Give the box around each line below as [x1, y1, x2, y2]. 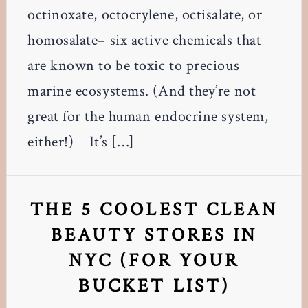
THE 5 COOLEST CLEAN [30, 197, 278, 221]
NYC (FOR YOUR [69, 247, 239, 272]
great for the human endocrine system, [27, 106, 269, 126]
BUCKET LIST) [78, 273, 230, 298]
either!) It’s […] [27, 131, 135, 152]
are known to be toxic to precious [27, 55, 240, 76]
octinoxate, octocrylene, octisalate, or [27, 4, 263, 25]
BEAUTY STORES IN [51, 222, 257, 247]
